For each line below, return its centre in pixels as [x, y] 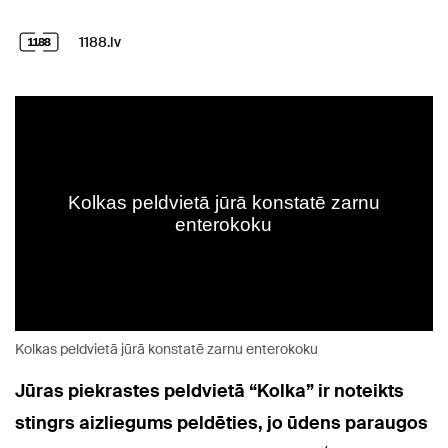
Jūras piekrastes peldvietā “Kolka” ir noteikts [209, 391]
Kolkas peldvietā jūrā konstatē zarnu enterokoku [166, 349]
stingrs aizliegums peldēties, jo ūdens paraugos [221, 423]
